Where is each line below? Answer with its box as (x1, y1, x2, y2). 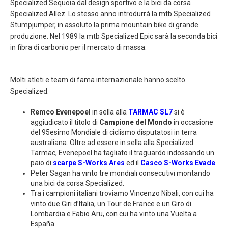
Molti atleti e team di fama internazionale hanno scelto (10, 76, 185, 84)
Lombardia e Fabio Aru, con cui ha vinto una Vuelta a (31, 210, 197, 218)
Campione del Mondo (99, 118, 172, 127)
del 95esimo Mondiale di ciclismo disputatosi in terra (31, 128, 197, 137)
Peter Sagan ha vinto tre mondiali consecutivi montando (31, 169, 210, 178)
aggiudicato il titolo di (31, 118, 99, 127)
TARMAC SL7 (128, 108, 173, 117)
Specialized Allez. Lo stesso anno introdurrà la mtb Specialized (10, 10, 211, 18)
